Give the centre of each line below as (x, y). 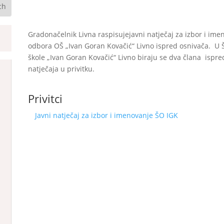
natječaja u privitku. (61, 69)
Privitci (45, 99)
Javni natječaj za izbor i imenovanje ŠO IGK (106, 115)
